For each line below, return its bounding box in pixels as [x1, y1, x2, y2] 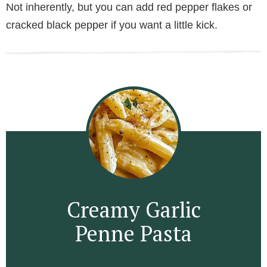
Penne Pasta [75, 219, 192, 248]
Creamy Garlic [66, 195, 201, 224]
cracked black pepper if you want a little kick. [6, 19, 218, 32]
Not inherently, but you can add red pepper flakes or [6, 1, 252, 14]
